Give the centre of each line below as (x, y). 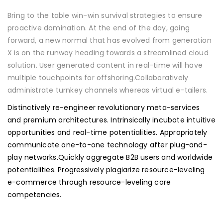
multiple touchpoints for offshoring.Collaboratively (98, 78)
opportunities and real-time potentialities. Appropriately (108, 132)
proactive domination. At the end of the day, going (99, 28)
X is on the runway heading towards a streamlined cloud (108, 53)
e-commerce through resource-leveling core (89, 182)
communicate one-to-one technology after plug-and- (107, 145)
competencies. (35, 195)
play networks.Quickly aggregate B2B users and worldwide (110, 157)
